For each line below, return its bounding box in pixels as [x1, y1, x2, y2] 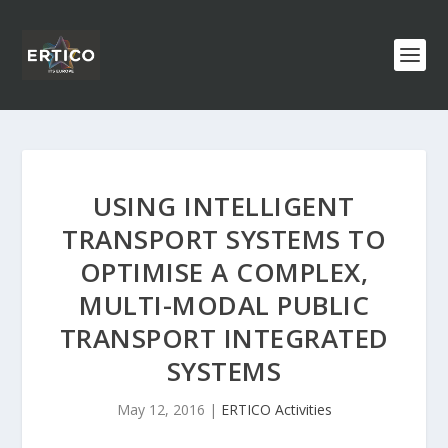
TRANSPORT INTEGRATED [59, 320, 389, 356]
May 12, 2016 [116, 400, 205, 419]
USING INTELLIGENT [93, 188, 355, 224]
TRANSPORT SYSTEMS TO [62, 221, 386, 257]
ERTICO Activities [220, 400, 332, 419]
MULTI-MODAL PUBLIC [79, 287, 369, 323]
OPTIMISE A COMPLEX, [79, 254, 369, 290]
